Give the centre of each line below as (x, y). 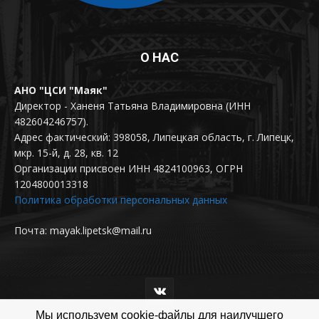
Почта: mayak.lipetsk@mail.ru (83, 231)
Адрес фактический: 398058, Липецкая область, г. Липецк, (154, 137)
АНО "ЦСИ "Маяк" (61, 90)
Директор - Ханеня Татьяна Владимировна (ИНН (132, 106)
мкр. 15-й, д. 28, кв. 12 (66, 153)
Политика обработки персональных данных (121, 200)
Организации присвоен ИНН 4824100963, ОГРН (129, 169)
